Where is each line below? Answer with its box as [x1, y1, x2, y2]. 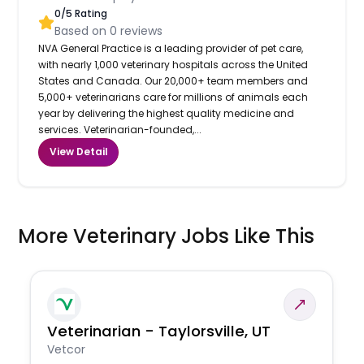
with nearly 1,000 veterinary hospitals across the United [38, 57, 309, 71]
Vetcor [47, 340, 86, 357]
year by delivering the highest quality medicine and [38, 106, 295, 120]
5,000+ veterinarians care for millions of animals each [38, 89, 309, 104]
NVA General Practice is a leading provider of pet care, [38, 41, 304, 55]
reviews [117, 22, 163, 39]
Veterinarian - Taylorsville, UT [47, 320, 271, 341]
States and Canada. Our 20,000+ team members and [38, 73, 309, 88]
